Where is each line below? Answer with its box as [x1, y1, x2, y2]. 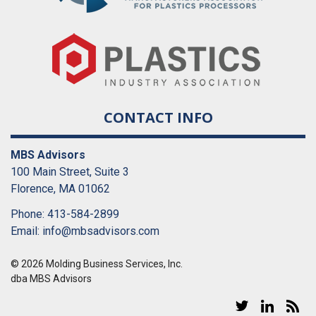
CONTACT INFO [103, 107, 213, 127]
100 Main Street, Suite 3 [11, 164, 129, 178]
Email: [11, 224, 42, 238]
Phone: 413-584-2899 [11, 207, 119, 221]
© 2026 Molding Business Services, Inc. [11, 257, 183, 269]
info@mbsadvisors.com [42, 224, 159, 238]
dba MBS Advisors [11, 272, 92, 284]
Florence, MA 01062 [11, 181, 110, 195]
